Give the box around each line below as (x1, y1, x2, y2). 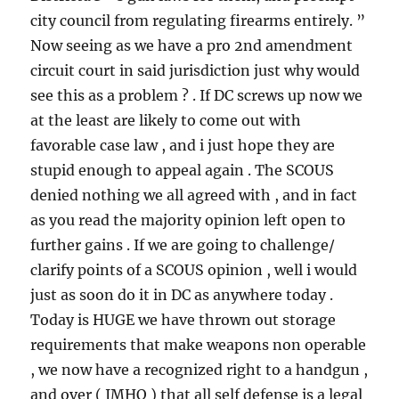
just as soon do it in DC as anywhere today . (30, 285, 334, 304)
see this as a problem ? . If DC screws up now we (30, 85, 363, 104)
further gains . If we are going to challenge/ (30, 235, 336, 254)
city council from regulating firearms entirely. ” (30, 11, 366, 29)
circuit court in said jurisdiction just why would (30, 61, 361, 79)
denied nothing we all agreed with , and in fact (30, 185, 358, 204)
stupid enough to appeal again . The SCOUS (30, 160, 335, 179)
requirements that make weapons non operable (30, 335, 367, 354)
